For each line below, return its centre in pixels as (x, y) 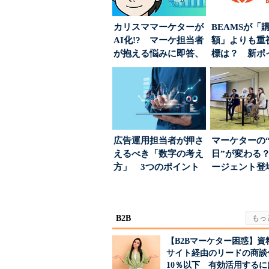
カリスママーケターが (159, 27)
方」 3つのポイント (156, 167)
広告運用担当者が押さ (159, 141)
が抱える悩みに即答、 (159, 53)
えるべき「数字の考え (159, 154)
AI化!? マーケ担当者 (159, 40)
